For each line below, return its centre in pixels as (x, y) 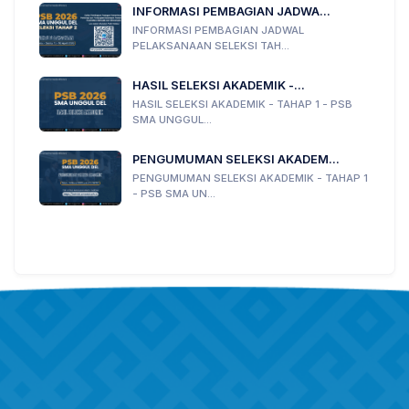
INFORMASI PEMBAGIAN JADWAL (218, 31)
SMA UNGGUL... (172, 120)
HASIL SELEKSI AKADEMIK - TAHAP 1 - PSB (242, 105)
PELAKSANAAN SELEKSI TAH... (211, 46)
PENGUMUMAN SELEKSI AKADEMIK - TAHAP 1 (250, 178)
